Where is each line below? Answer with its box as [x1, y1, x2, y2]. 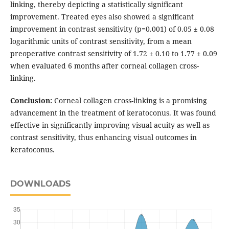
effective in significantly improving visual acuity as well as [10, 120, 210, 130]
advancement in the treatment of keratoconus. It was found [10, 108, 216, 118]
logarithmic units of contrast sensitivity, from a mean [10, 36, 192, 47]
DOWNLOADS [10, 179, 71, 189]
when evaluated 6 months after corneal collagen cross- [10, 61, 199, 71]
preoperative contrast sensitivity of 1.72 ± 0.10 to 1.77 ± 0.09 [10, 49, 217, 59]
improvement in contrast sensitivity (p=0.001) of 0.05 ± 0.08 [10, 24, 214, 34]
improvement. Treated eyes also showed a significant [10, 12, 194, 22]
